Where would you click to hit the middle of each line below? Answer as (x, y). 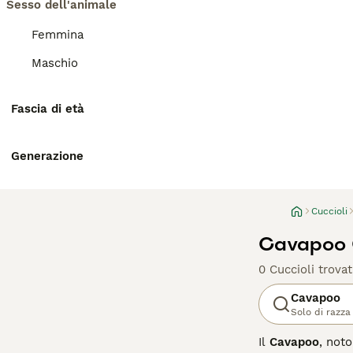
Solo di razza (321, 312)
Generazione (47, 156)
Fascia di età (48, 109)
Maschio (55, 63)
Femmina (58, 35)
